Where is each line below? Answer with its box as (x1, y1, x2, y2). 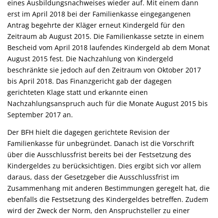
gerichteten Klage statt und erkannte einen (7, 88, 148, 97)
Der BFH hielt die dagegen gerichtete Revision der (7, 127, 170, 137)
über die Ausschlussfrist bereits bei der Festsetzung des (7, 150, 191, 160)
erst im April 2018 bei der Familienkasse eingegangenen (7, 9, 191, 19)
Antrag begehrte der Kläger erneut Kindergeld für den (7, 20, 185, 30)
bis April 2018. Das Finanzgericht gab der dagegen (7, 76, 172, 86)
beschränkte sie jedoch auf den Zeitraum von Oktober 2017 (7, 65, 201, 75)
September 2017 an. (7, 110, 73, 120)
